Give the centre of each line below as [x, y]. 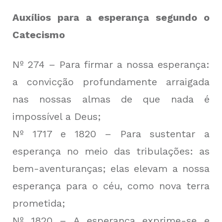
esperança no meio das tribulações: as [111, 151]
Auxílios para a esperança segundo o [111, 18]
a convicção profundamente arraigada [111, 82]
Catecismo [39, 35]
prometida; [39, 203]
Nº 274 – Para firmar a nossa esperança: [111, 65]
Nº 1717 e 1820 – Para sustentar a [111, 134]
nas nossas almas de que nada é [111, 99]
